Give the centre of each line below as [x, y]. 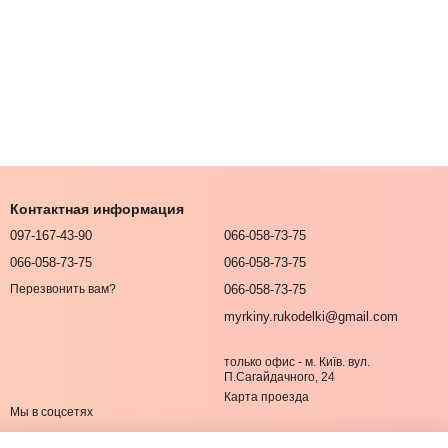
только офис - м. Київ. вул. [297, 362]
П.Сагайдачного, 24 [279, 377]
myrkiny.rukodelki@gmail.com [311, 316]
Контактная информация [97, 209]
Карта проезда [266, 397]
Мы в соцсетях [51, 412]
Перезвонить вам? [63, 289]
